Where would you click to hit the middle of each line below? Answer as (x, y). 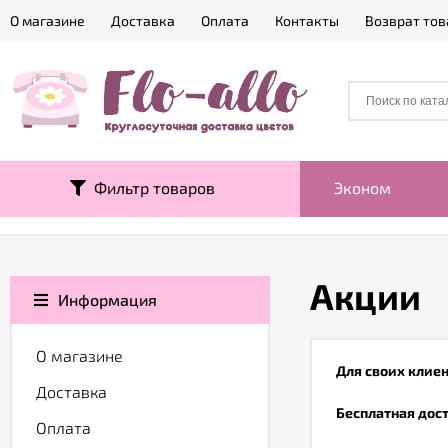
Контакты (307, 20)
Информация (107, 299)
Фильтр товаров (150, 187)
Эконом (362, 187)
